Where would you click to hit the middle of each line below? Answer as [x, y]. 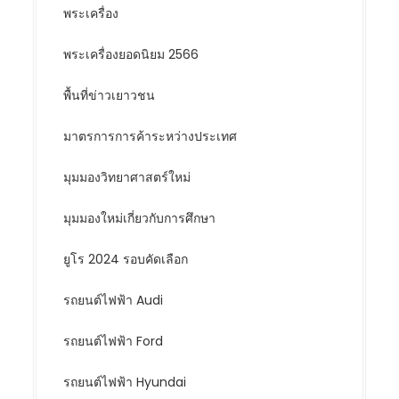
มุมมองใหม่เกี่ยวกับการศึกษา [140, 218]
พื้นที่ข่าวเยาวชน [110, 95]
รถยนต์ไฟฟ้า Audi [114, 300]
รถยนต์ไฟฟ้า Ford [114, 341]
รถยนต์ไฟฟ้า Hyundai [125, 382]
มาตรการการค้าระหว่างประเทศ [151, 136]
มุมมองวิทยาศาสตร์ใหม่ [127, 177]
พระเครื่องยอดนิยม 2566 [131, 54]
